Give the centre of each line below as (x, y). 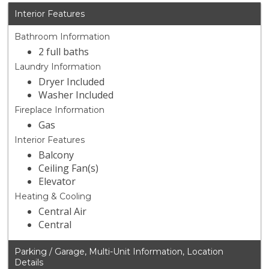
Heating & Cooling (53, 197)
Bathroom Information (62, 37)
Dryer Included (72, 82)
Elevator (57, 182)
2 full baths (64, 52)
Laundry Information (58, 67)
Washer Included (76, 95)
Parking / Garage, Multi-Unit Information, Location (119, 252)
